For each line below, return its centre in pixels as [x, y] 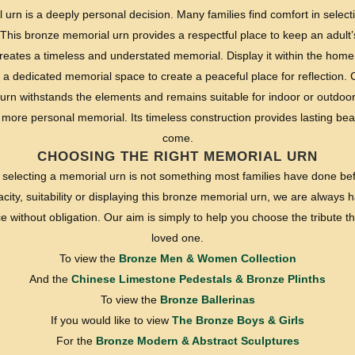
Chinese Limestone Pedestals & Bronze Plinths [198, 279]
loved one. [177, 238]
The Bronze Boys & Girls [238, 320]
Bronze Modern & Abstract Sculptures [197, 341]
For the [76, 341]
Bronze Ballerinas [207, 300]
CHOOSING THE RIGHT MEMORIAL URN [177, 157]
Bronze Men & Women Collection [207, 258]
